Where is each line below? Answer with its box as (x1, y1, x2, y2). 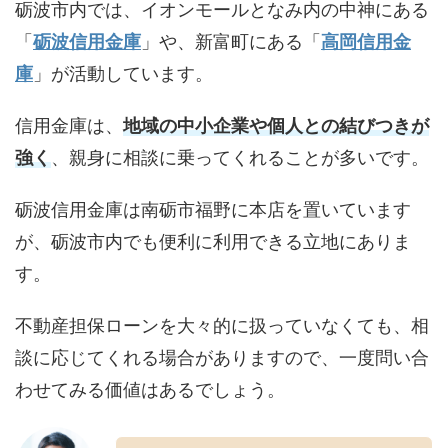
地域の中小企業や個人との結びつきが (123, 114, 429, 136)
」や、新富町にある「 (141, 30, 321, 52)
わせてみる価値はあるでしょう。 (15, 378, 285, 400)
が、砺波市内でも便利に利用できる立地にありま (15, 230, 411, 252)
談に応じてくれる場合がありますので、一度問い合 (15, 346, 429, 368)
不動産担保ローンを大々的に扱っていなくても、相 (15, 314, 429, 336)
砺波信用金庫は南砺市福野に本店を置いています (15, 198, 411, 220)
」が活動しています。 (33, 62, 213, 84)
